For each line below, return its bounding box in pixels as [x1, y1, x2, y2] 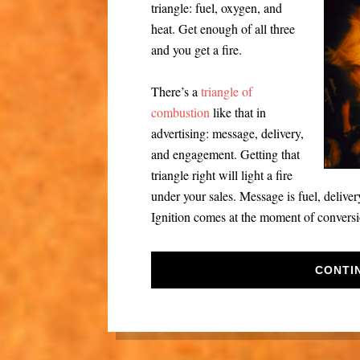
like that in [210, 104, 267, 121]
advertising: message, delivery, [151, 125, 305, 141]
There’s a [151, 83, 202, 100]
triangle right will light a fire [151, 166, 293, 183]
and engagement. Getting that [151, 145, 301, 162]
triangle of [201, 83, 253, 100]
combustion [151, 104, 211, 121]
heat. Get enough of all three [151, 20, 296, 37]
